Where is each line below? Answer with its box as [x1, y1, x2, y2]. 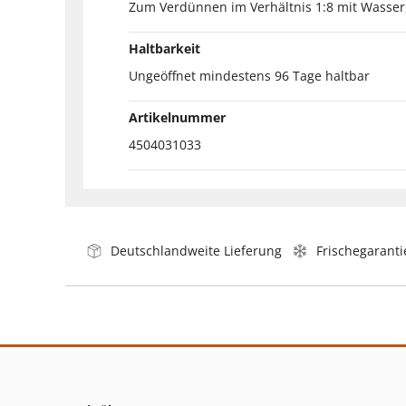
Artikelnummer [129, 108, 226, 126]
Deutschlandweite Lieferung [111, 241, 282, 259]
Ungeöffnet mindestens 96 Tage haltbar [129, 66, 370, 84]
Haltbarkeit [129, 39, 200, 57]
